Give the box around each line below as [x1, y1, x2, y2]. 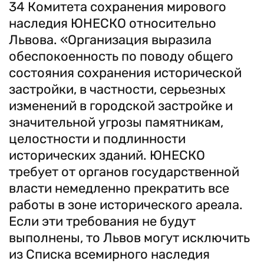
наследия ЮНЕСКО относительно [9, 15, 216, 31]
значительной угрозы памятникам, [9, 114, 223, 130]
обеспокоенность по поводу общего [9, 48, 233, 64]
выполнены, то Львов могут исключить [9, 230, 250, 246]
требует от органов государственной [9, 164, 239, 180]
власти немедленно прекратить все [9, 180, 229, 196]
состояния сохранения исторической [9, 65, 242, 81]
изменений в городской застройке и [9, 98, 233, 114]
